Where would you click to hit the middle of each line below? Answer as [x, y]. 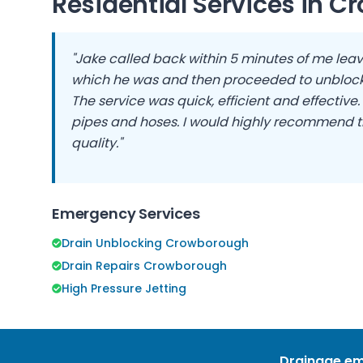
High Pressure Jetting [124, 288]
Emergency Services [126, 214]
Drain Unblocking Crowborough [155, 243]
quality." [97, 143]
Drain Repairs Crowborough [144, 266]
